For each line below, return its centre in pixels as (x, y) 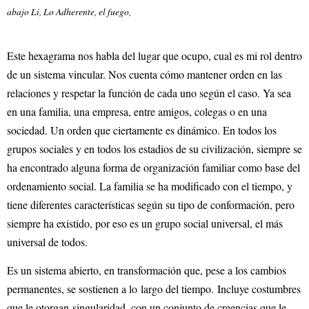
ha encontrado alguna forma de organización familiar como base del (153, 168)
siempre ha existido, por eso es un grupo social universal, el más (145, 223)
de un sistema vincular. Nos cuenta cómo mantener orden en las (144, 74)
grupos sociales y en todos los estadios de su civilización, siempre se (154, 149)
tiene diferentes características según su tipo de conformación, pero (151, 205)
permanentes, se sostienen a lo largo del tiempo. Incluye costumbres (154, 288)
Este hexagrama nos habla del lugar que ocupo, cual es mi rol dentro (154, 56)
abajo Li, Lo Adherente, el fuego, (69, 12)
